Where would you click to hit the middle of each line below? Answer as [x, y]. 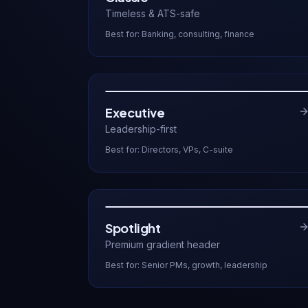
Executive [135, 112]
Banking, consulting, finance [198, 34]
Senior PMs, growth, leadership [205, 265]
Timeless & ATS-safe [153, 13]
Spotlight [133, 228]
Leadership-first [141, 129]
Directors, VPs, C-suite [187, 150]
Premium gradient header [163, 244]
